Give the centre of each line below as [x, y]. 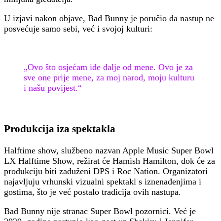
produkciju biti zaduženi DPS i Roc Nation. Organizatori [106, 171]
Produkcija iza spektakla [60, 129]
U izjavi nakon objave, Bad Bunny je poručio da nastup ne [109, 18]
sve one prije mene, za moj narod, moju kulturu [109, 77]
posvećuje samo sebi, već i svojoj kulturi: [78, 28]
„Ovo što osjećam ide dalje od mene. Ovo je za [108, 67]
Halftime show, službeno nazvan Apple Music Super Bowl [109, 150]
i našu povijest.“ [53, 88]
